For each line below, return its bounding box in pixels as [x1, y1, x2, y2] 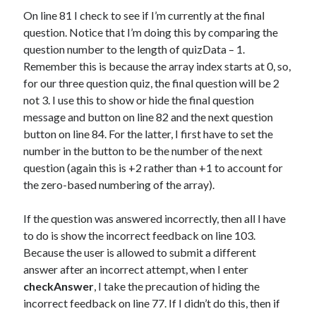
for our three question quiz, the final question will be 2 [23, 76, 280, 90]
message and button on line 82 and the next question [23, 110, 274, 123]
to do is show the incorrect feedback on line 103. [23, 229, 256, 242]
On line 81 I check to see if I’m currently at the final [23, 8, 265, 22]
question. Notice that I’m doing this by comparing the [23, 25, 279, 39]
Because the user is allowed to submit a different [23, 245, 257, 259]
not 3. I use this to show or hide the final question [23, 93, 255, 107]
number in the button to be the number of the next [23, 144, 263, 157]
